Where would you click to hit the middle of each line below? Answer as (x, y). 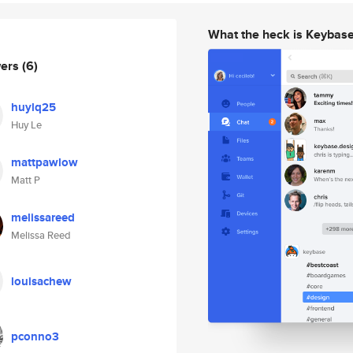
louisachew (41, 281)
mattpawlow (45, 162)
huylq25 (33, 107)
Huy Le (26, 125)
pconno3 (35, 336)
